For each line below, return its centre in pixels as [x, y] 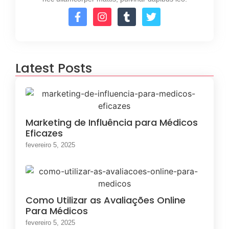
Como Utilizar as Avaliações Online [106, 200]
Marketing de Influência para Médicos [112, 123]
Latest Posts [54, 68]
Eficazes [44, 133]
